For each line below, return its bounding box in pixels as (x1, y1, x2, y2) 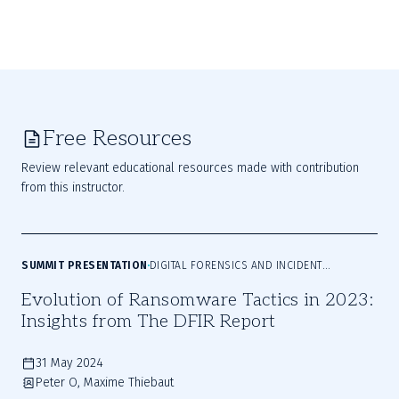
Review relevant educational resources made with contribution (21, 160, 359, 175)
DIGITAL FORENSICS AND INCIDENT (149, 259, 322, 272)
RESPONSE (21, 279, 75, 291)
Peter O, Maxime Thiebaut (36, 375, 174, 390)
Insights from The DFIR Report (21, 311, 276, 332)
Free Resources (43, 126, 191, 151)
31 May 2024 (36, 355, 103, 370)
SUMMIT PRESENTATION (21, 259, 148, 272)
